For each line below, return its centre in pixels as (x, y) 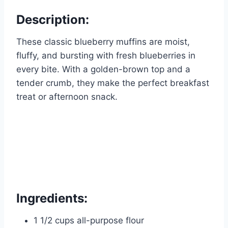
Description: (53, 20)
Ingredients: (52, 198)
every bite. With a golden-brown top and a (103, 69)
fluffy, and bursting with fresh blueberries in (106, 56)
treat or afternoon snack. (67, 97)
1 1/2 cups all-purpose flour (89, 221)
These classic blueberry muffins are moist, (103, 42)
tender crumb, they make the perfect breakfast (113, 83)
